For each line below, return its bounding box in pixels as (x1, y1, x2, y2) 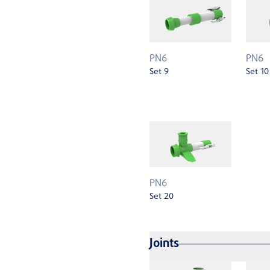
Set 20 (149, 190, 174, 204)
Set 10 (246, 66, 269, 79)
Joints (149, 234, 179, 253)
